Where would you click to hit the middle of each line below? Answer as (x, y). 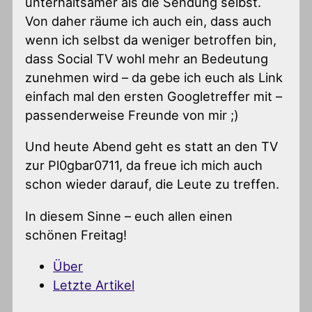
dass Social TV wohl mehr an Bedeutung (147, 59)
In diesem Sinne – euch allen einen (129, 216)
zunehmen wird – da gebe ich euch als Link (154, 78)
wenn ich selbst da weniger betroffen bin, (151, 40)
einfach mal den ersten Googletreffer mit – (154, 96)
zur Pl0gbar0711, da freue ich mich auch (144, 165)
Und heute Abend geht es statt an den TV (152, 147)
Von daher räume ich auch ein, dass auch (149, 21)
